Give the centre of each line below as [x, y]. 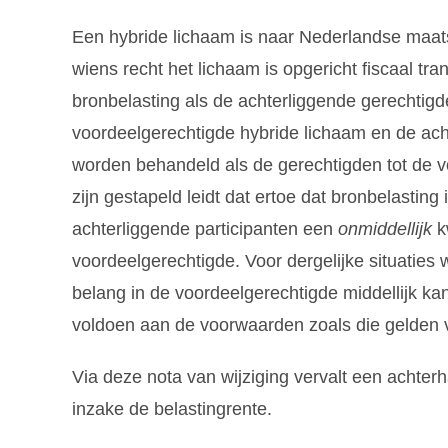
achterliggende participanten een [205, 229]
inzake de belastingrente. [172, 409]
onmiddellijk [387, 229]
